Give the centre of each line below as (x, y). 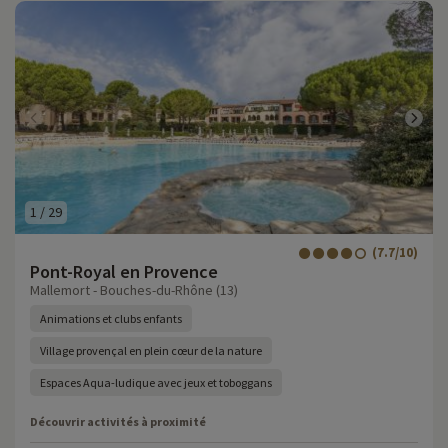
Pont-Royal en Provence (124, 271)
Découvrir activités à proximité (118, 421)
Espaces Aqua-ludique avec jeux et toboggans (156, 382)
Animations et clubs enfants (111, 318)
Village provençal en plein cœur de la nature (151, 350)
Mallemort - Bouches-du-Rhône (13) (134, 290)
